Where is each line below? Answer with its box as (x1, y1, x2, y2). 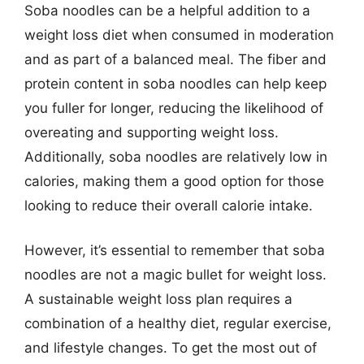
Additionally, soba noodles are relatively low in (24, 148, 327, 165)
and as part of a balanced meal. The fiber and (24, 50, 327, 67)
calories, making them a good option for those (24, 172, 324, 189)
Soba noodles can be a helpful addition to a (24, 2, 310, 19)
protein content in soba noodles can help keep (24, 75, 327, 92)
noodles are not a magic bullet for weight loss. (24, 266, 327, 283)
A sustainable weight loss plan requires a (24, 291, 292, 307)
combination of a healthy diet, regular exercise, (24, 315, 331, 331)
